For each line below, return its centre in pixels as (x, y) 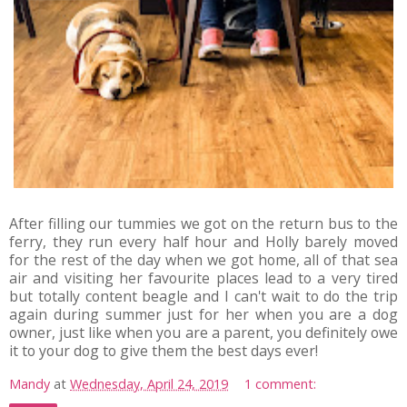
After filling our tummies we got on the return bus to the (203, 223)
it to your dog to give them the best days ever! (164, 350)
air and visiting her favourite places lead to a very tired (203, 278)
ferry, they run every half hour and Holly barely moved (203, 241)
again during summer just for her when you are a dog (203, 314)
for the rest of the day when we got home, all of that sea (203, 259)
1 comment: (281, 383)
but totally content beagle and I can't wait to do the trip (203, 296)
